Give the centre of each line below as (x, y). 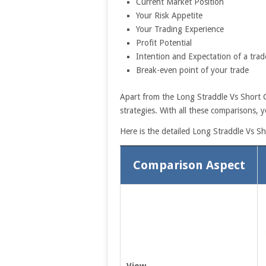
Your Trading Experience (180, 29)
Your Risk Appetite (169, 15)
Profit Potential (164, 43)
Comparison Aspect (189, 165)
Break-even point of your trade (192, 70)
